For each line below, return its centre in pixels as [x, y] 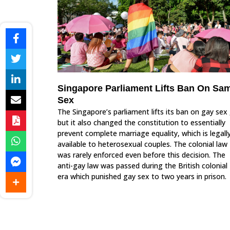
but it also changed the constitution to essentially [141, 123]
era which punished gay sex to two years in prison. [142, 177]
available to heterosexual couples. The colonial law [142, 144]
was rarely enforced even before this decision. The [141, 155]
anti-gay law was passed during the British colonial [142, 166]
